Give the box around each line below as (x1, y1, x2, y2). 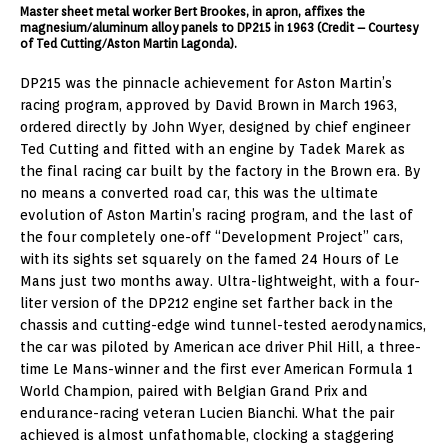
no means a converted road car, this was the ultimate (20, 184, 378, 201)
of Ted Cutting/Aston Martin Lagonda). (20, 35, 237, 51)
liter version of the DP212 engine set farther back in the (20, 294, 393, 311)
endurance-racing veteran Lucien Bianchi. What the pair (20, 404, 394, 421)
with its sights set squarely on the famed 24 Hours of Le (20, 250, 399, 267)
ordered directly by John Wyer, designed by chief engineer (20, 118, 410, 135)
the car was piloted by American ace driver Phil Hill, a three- (20, 338, 421, 355)
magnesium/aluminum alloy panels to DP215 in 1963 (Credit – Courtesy (20, 19, 418, 35)
